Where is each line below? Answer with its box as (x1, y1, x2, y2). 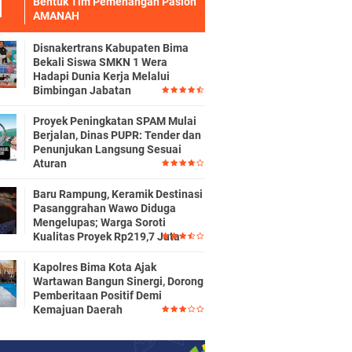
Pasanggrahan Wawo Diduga (33, 202, 176, 214)
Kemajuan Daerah (33, 303, 123, 316)
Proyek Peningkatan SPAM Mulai (33, 115, 196, 127)
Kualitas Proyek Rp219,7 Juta (33, 230, 180, 243)
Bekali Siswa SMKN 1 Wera (33, 56, 167, 68)
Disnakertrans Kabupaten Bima (33, 42, 189, 54)
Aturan (33, 157, 67, 170)
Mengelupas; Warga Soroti (33, 216, 166, 229)
